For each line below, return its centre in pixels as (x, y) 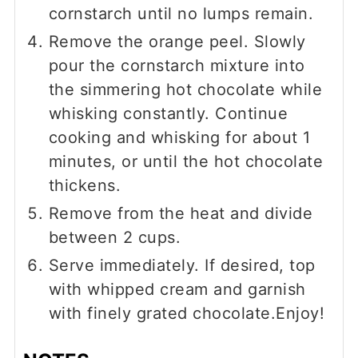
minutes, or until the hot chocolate (186, 162)
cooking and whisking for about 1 (179, 138)
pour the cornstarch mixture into (177, 66)
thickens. (85, 186)
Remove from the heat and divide (181, 214)
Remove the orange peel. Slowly (177, 42)
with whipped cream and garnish (177, 290)
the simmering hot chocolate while (185, 90)
